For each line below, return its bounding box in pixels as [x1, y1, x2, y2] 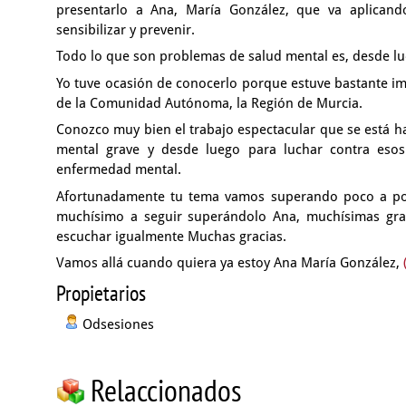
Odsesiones [82, 316, 154, 333]
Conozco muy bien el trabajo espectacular [56, 121, 320, 138]
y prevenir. [130, 21, 195, 38]
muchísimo [56, 208, 130, 225]
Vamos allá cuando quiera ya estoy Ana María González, [56, 255, 403, 271]
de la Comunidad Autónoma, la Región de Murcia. [56, 94, 362, 111]
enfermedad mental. [56, 161, 181, 178]
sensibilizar [56, 21, 130, 38]
